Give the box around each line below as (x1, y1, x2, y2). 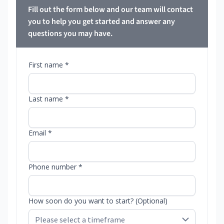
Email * (28, 127, 52, 137)
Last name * (28, 93, 69, 103)
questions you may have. (28, 27, 112, 39)
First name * (28, 59, 69, 69)
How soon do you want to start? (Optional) (28, 195, 167, 205)
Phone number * (28, 161, 82, 171)
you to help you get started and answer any (28, 15, 175, 27)
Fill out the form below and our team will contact (28, 3, 193, 15)
